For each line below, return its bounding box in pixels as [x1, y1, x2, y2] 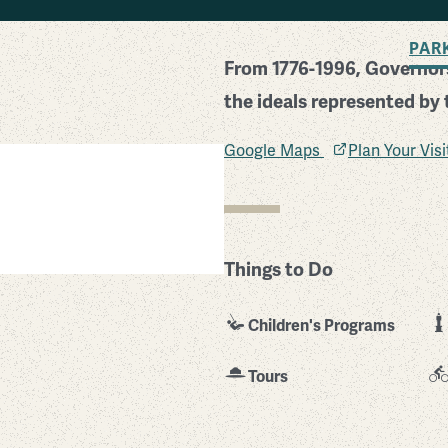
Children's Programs [248, 315, 395, 336]
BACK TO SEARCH [248, 4, 384, 24]
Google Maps [224, 140, 324, 161]
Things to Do [224, 257, 333, 281]
